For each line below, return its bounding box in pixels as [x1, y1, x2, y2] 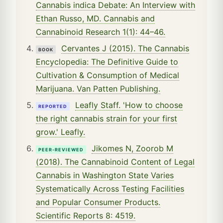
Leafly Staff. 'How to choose [75, 100, 183, 110]
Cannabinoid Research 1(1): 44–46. [36, 26, 165, 37]
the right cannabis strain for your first [36, 113, 177, 123]
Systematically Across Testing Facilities [36, 183, 184, 194]
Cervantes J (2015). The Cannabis [61, 43, 189, 53]
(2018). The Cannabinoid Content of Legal [36, 156, 195, 167]
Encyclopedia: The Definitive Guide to [36, 56, 178, 67]
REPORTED [38, 103, 67, 109]
